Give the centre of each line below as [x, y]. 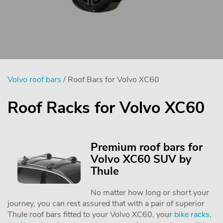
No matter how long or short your [150, 193]
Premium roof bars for [147, 147]
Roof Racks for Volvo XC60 [106, 108]
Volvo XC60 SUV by [141, 159]
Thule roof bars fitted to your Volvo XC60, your [91, 215]
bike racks [192, 215]
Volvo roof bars [34, 80]
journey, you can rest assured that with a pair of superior [106, 204]
